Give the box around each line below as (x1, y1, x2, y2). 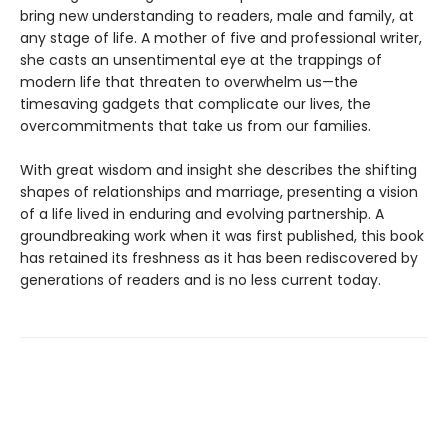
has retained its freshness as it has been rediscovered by (20, 247, 418, 268)
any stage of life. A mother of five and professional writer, (20, 27, 422, 48)
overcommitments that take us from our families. (20, 115, 371, 136)
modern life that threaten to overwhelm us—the (20, 71, 358, 92)
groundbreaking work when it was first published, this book (20, 225, 424, 246)
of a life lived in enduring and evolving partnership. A (20, 203, 384, 224)
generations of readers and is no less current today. (20, 269, 381, 290)
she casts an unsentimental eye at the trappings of (20, 49, 382, 70)
